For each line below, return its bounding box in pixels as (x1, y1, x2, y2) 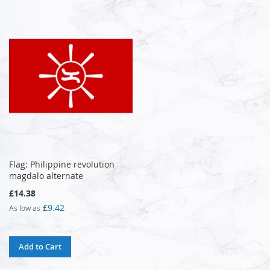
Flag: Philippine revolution (9, 158, 115, 170)
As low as (9, 202, 40, 213)
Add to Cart (19, 240, 61, 252)
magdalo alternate (9, 169, 83, 181)
